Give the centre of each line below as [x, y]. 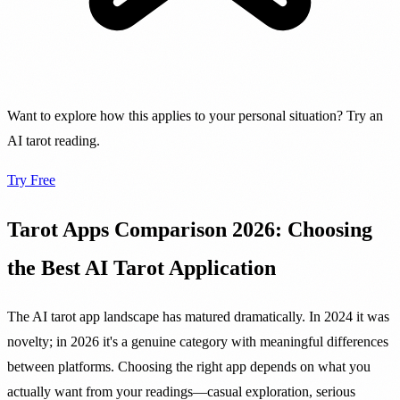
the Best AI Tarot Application [142, 267]
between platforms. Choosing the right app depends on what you [189, 367]
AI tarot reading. [54, 140]
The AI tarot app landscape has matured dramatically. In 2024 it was [198, 317]
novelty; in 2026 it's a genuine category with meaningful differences [198, 342]
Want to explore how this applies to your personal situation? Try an [195, 115]
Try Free [31, 179]
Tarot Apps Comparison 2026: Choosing [190, 229]
